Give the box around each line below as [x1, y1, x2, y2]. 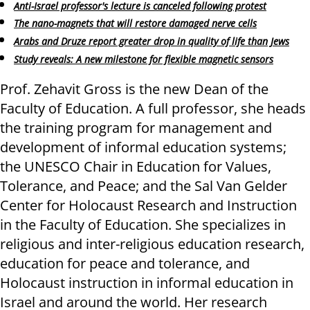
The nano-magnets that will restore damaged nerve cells [14, 17, 257, 30]
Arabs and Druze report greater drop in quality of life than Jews [14, 35, 289, 48]
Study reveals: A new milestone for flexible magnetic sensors [14, 53, 273, 66]
